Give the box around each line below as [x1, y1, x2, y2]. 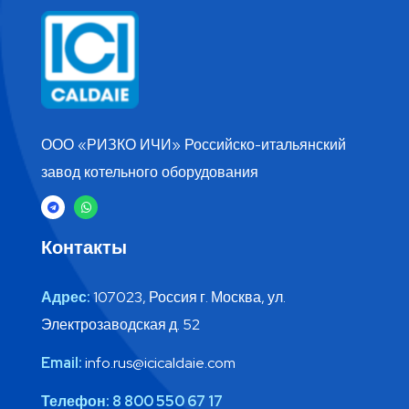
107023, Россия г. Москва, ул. [90, 287, 286, 307]
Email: [41, 352, 82, 372]
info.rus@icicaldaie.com [82, 352, 236, 372]
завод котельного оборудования [41, 163, 258, 183]
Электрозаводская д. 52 [41, 314, 200, 334]
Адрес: [41, 287, 90, 307]
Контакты [41, 235, 127, 259]
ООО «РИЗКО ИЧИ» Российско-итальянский [41, 135, 346, 155]
